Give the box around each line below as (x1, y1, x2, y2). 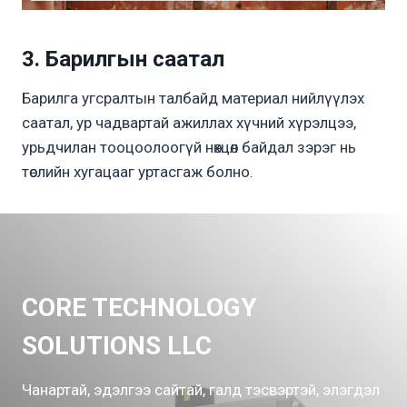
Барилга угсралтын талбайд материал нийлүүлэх (22, 89, 364, 108)
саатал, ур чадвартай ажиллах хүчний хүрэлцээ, (22, 114, 356, 133)
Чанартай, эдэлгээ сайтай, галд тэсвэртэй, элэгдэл (22, 381, 380, 400)
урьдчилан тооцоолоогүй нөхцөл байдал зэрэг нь (22, 138, 356, 157)
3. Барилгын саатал (22, 46, 224, 73)
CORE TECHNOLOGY (22, 293, 257, 323)
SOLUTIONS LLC (22, 331, 212, 362)
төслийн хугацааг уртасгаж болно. (22, 163, 253, 182)
